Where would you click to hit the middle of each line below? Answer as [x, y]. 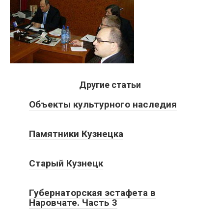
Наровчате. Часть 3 [73, 203]
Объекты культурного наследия [103, 104]
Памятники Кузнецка [76, 134]
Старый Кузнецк [66, 163]
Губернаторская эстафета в [92, 193]
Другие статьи [110, 85]
